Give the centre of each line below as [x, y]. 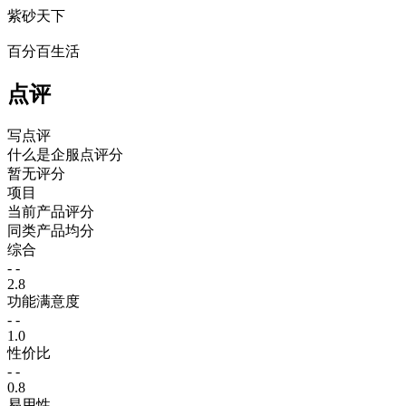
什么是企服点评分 [65, 155]
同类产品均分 [51, 231]
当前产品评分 [51, 212]
